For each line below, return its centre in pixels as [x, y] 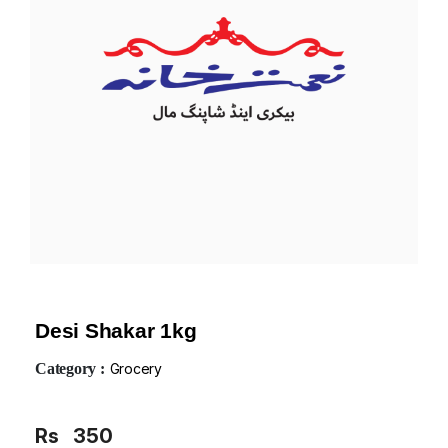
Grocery [135, 368]
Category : [70, 368]
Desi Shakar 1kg [116, 330]
